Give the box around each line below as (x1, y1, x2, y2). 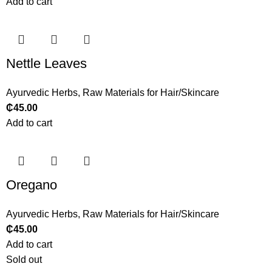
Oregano (6, 177, 58, 193)
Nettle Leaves (6, 56, 87, 72)
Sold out (6, 254, 42, 265)
